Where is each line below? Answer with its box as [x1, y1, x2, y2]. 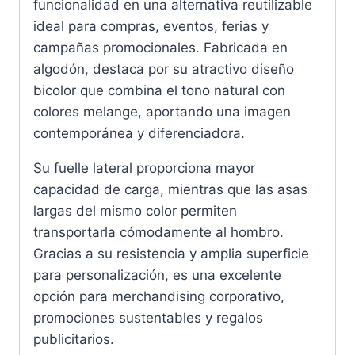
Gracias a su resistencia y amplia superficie [33, 246, 309, 262]
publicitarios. [33, 331, 114, 348]
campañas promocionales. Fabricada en [33, 40, 288, 56]
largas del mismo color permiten [33, 203, 237, 219]
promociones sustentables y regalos [33, 310, 263, 326]
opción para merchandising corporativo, [33, 288, 284, 305]
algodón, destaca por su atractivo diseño [33, 61, 294, 78]
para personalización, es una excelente [33, 267, 281, 284]
